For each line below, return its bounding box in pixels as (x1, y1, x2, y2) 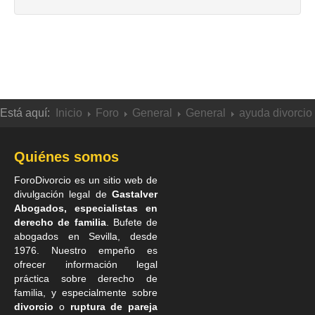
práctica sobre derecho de (14, 273, 157, 285)
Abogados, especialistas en (14, 202, 157, 214)
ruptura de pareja (70, 301, 157, 313)
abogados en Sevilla (14, 231, 118, 243)
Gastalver (112, 188, 157, 200)
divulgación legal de (14, 188, 112, 200)
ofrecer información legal (14, 259, 157, 271)
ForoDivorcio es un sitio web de (14, 174, 157, 186)
